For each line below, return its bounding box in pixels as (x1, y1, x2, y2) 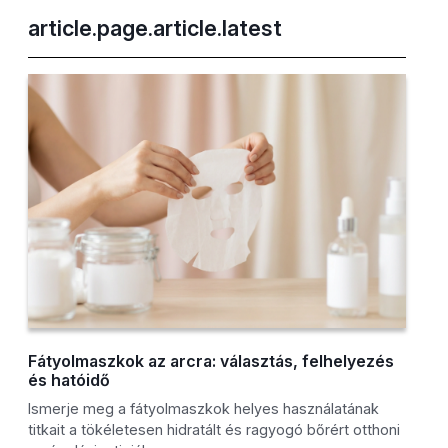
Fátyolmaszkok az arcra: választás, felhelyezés (28, 351, 395, 372)
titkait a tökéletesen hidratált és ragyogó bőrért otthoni (28, 421, 401, 439)
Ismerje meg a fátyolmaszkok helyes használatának (28, 400, 380, 418)
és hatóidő (28, 370, 111, 391)
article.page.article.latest (28, 15, 283, 42)
